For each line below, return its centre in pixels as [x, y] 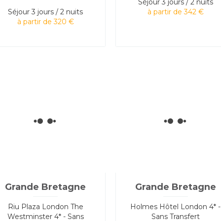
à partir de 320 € [45, 21]
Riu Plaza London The [45, 206]
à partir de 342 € [175, 12]
